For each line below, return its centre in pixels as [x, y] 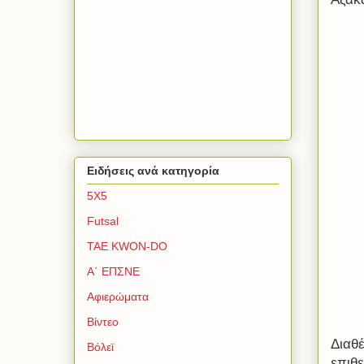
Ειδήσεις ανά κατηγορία [153, 171]
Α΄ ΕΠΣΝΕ [113, 272]
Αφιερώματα [118, 297]
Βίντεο [103, 322]
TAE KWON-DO [127, 247]
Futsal [103, 221]
